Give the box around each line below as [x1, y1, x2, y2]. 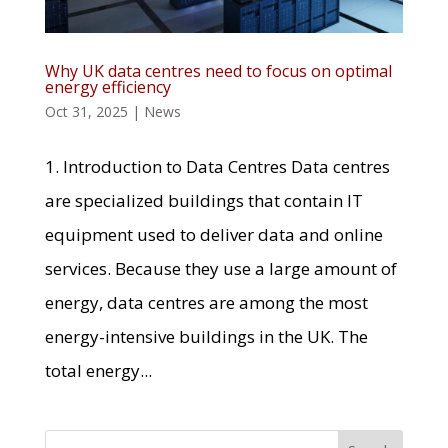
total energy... [44, 359, 152, 383]
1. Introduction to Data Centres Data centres [44, 155, 390, 179]
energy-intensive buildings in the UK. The [44, 325, 368, 349]
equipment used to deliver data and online [44, 223, 383, 247]
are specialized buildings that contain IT [44, 189, 363, 213]
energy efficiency [44, 76, 171, 99]
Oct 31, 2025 [44, 102, 128, 122]
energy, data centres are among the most [44, 291, 368, 315]
